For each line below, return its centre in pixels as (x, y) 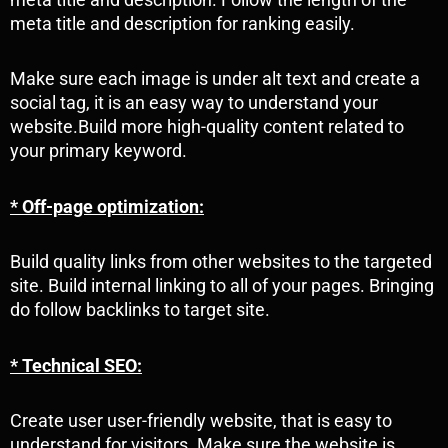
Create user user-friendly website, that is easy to (201, 421)
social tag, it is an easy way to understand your (194, 103)
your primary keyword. (98, 151)
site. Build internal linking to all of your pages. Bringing (222, 286)
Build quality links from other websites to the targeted (221, 262)
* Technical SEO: (76, 365)
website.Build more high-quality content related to (207, 127)
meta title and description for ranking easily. (182, 23)
